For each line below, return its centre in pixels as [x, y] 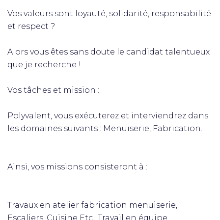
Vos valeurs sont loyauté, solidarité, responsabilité [109, 14]
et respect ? [31, 26]
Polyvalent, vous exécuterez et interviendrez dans [108, 116]
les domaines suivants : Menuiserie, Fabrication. [105, 128]
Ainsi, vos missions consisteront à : [77, 167]
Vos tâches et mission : [53, 90]
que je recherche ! [44, 65]
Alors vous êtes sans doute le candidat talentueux [109, 52]
